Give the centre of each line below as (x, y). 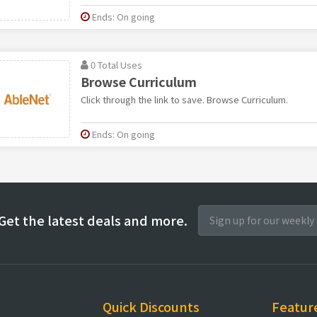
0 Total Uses (116, 64)
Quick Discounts (151, 306)
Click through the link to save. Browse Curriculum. (184, 99)
